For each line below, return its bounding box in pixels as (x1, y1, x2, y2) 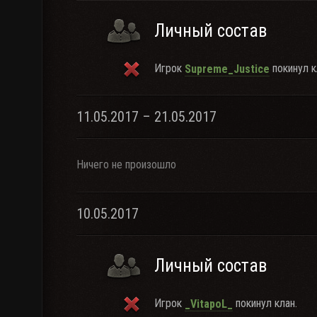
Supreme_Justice (185, 62, 270, 76)
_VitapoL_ (185, 296, 233, 311)
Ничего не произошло (76, 158, 176, 171)
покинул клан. (233, 296, 297, 310)
